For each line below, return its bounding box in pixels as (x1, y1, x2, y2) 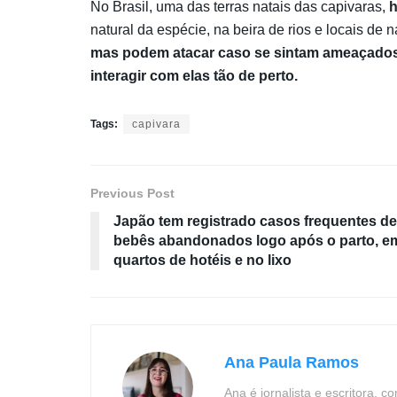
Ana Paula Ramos (224, 354, 359, 372)
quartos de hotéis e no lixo (113, 253, 292, 269)
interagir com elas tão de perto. (90, 68, 298, 84)
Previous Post (90, 186, 175, 201)
